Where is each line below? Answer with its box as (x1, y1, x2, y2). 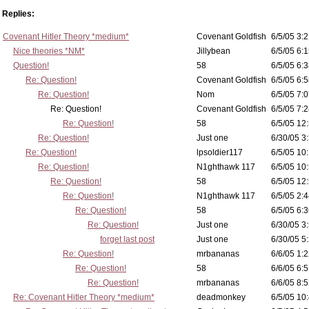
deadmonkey (197, 292, 246, 302)
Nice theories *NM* (13, 46, 85, 56)
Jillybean (197, 46, 230, 56)
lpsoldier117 (197, 148, 243, 157)
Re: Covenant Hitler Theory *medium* (13, 292, 154, 302)
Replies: (2, 9, 34, 19)
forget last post (100, 235, 154, 244)
